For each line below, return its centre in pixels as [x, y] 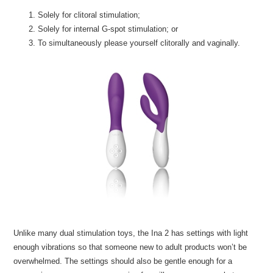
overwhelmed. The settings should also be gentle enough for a [123, 261]
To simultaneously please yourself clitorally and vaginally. [139, 43]
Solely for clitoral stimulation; [89, 15]
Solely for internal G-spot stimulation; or [108, 29]
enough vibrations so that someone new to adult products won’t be [130, 247]
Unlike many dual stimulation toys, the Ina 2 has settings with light [131, 233]
